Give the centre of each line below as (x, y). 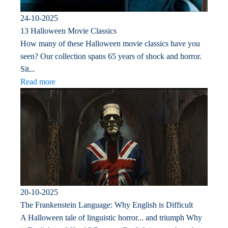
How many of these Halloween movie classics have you (110, 43)
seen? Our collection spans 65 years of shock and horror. (111, 56)
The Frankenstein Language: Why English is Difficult (107, 205)
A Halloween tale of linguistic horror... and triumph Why (111, 218)
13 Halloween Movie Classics (68, 31)
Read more (38, 81)
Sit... (28, 69)
